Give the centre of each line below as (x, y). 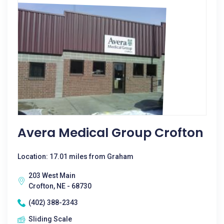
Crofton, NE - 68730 (60, 186)
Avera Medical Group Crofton (110, 133)
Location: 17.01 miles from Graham (75, 156)
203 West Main (52, 175)
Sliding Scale (50, 219)
